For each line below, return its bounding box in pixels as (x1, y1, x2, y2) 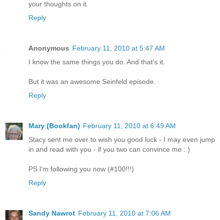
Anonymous (28, 44, 69, 52)
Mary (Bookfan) (28, 121, 80, 130)
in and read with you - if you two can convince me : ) (28, 145, 190, 153)
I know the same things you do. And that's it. (28, 57, 165, 66)
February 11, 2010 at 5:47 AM (72, 44, 165, 52)
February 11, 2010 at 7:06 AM (78, 209, 171, 217)
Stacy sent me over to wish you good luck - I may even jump (28, 135, 215, 143)
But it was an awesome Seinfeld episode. (28, 77, 156, 85)
